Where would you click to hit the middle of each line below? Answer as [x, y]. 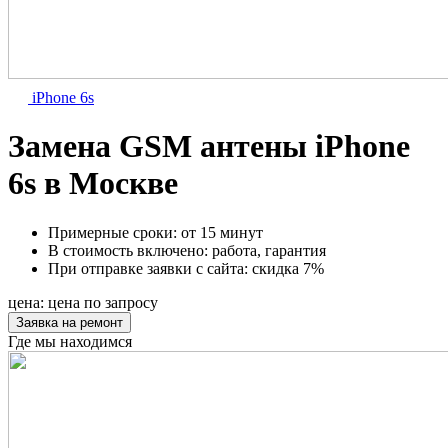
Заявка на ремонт [69, 322]
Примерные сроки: [114, 232]
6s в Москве [93, 183]
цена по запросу [103, 302]
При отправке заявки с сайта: [150, 268]
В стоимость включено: [130, 250]
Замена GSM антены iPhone [209, 146]
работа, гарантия [269, 250]
